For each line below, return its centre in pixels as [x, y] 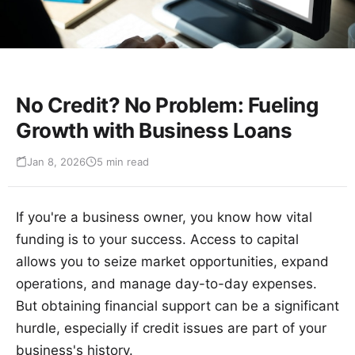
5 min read [123, 162]
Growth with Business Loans [154, 131]
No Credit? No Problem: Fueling [167, 105]
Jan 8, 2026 [56, 162]
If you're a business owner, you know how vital [164, 218]
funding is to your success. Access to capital [157, 240]
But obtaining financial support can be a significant [177, 306]
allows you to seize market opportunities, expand [172, 262]
